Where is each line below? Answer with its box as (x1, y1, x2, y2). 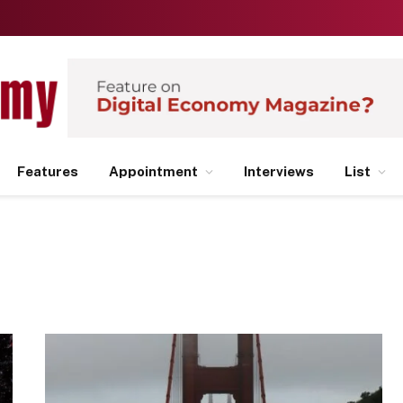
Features (17, 164, 78, 179)
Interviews (244, 164, 314, 179)
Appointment (109, 164, 198, 179)
